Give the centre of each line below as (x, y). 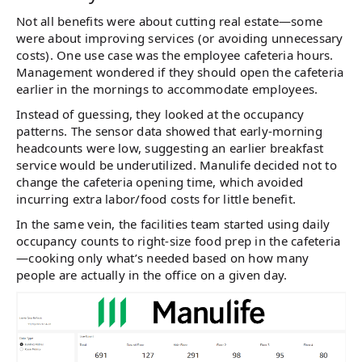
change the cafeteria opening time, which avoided (160, 181)
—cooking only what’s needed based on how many (163, 257)
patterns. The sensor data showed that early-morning (169, 130)
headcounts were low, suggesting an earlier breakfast (170, 147)
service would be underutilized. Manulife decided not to (177, 164)
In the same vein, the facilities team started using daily (173, 223)
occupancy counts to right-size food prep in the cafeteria (179, 240)
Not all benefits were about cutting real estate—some (169, 21)
